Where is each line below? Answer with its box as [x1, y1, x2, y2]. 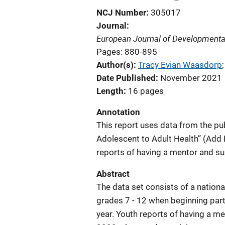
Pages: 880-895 [96, 47, 157, 57]
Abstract [96, 169, 130, 179]
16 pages [128, 86, 164, 96]
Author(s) [96, 60, 134, 70]
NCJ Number [96, 8, 146, 18]
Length [96, 86, 124, 96]
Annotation [96, 107, 140, 117]
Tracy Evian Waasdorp [138, 60, 222, 70]
